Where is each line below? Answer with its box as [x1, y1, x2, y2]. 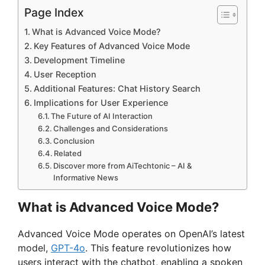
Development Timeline [33, 54, 125, 65]
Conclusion [53, 135, 95, 146]
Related [54, 148, 82, 158]
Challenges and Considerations [53, 123, 169, 133]
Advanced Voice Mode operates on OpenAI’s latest [18, 227, 245, 240]
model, [18, 241, 51, 254]
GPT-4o [51, 241, 85, 254]
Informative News [53, 172, 119, 182]
